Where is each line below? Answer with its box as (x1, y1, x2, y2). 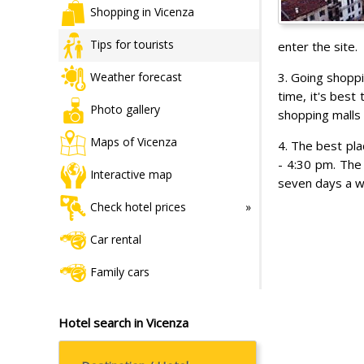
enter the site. (278, 37, 357, 54)
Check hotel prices (90, 198, 186, 214)
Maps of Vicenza (90, 133, 177, 149)
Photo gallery (90, 101, 160, 117)
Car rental (90, 231, 141, 247)
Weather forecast (90, 68, 182, 84)
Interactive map (90, 166, 172, 182)
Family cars (90, 263, 149, 279)
